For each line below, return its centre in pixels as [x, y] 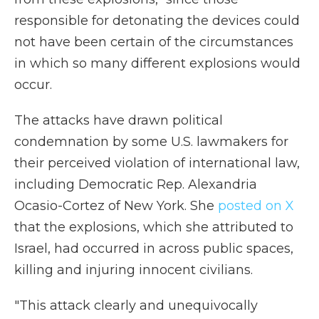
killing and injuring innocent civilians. [134, 270]
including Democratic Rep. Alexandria [136, 184]
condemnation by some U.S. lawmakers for [151, 142]
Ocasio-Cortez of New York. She [116, 206]
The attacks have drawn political [119, 120]
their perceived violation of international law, [157, 163]
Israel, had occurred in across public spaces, [154, 249]
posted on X [256, 206]
